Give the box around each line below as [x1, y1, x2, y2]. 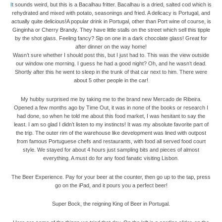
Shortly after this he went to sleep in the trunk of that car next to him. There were [15, 69, 207, 75]
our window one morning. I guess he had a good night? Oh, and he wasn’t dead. [15, 60, 207, 67]
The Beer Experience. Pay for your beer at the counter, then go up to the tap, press [11, 173, 211, 180]
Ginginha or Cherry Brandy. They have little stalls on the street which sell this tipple [12, 27, 210, 33]
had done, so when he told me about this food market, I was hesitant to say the [17, 112, 205, 119]
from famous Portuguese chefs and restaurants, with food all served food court [16, 138, 206, 144]
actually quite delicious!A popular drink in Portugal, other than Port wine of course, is [11, 18, 211, 25]
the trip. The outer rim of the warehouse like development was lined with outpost [16, 129, 206, 136]
